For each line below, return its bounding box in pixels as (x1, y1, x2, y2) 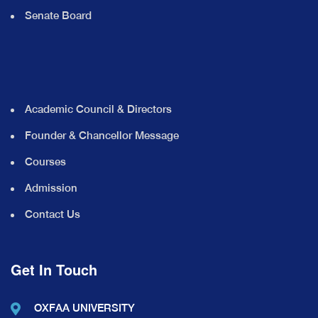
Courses (25, 155, 66, 168)
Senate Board (25, 9, 92, 21)
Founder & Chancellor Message (25, 128, 179, 141)
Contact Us (25, 207, 80, 220)
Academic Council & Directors (25, 102, 172, 115)
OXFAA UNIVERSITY (34, 301, 135, 314)
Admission (25, 181, 77, 194)
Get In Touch (11, 258, 97, 280)
